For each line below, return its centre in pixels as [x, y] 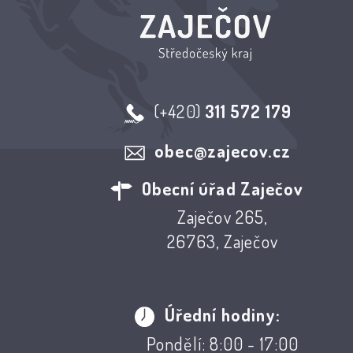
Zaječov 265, [223, 216]
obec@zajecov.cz [223, 150]
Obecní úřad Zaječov [223, 188]
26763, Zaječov [223, 241]
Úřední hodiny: [223, 314]
